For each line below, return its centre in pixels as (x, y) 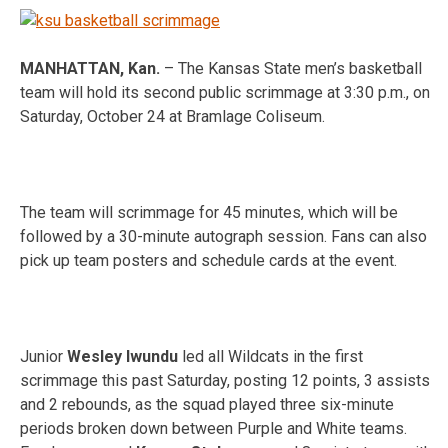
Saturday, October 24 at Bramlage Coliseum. (172, 116)
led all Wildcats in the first (270, 356)
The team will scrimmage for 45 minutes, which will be (209, 212)
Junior (43, 356)
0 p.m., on (397, 92)
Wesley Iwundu (122, 356)
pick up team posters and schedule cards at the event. (208, 260)
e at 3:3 (339, 92)
